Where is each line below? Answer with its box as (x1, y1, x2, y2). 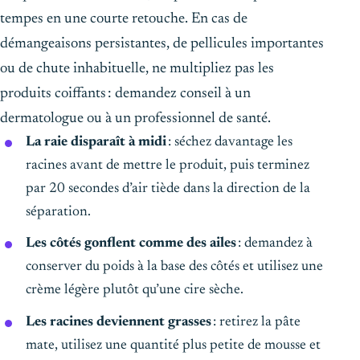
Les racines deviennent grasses (26, 314, 211, 329)
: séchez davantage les (166, 134, 292, 149)
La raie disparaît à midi (26, 134, 166, 149)
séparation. (26, 204, 91, 219)
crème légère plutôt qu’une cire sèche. (26, 283, 243, 298)
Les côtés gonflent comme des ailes (26, 236, 236, 252)
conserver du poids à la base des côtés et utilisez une (26, 260, 323, 275)
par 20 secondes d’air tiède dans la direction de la (26, 181, 310, 196)
